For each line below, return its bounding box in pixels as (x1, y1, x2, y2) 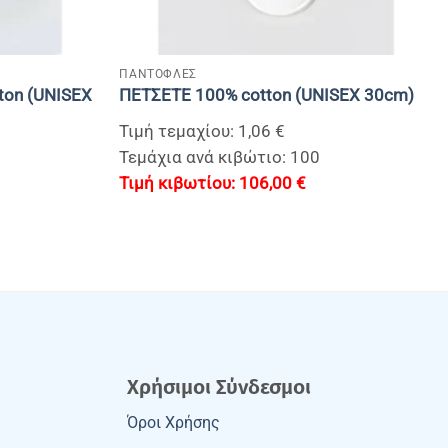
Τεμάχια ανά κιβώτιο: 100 (119, 148, 321, 168)
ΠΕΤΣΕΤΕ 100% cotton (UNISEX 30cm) (119, 86, 415, 106)
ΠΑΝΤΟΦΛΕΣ (119, 66, 197, 82)
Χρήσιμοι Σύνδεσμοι (127, 374, 311, 400)
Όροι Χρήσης (127, 413, 220, 432)
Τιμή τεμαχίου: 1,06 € (119, 122, 286, 142)
